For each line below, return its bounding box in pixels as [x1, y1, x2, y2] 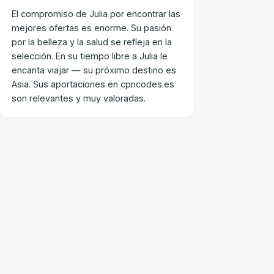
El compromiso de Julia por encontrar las [12, 9, 180, 19]
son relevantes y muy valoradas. [12, 93, 146, 103]
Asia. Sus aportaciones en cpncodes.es [12, 79, 174, 89]
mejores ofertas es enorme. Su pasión [12, 23, 171, 33]
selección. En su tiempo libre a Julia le [12, 51, 168, 61]
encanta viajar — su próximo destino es [12, 65, 176, 75]
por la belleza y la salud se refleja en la [12, 37, 172, 47]
